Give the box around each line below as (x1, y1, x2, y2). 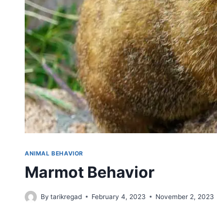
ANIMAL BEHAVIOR (25, 150, 83, 157)
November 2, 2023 (155, 192, 215, 201)
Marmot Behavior (25, 163, 155, 182)
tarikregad (50, 192, 82, 201)
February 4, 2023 (92, 192, 146, 201)
